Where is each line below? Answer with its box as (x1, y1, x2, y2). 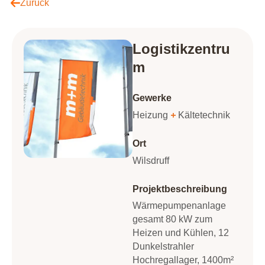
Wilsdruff (132, 156, 169, 166)
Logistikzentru (132, 41, 230, 57)
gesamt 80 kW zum (132, 214, 212, 224)
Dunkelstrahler (132, 241, 194, 251)
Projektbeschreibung (132, 184, 227, 194)
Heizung (132, 110, 168, 120)
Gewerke (132, 93, 172, 103)
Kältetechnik (178, 110, 230, 120)
